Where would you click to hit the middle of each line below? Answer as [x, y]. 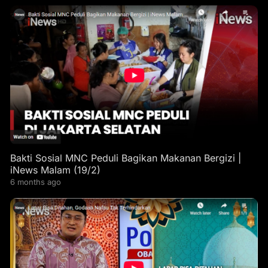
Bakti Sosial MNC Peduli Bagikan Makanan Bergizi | [125, 158]
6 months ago [35, 182]
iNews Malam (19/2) [55, 170]
